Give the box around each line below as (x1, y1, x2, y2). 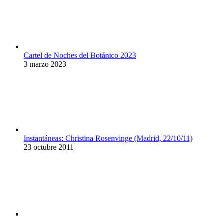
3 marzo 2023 (24, 60, 66, 69)
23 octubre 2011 (24, 143, 74, 152)
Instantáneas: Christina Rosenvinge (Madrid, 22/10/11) (24, 134, 192, 143)
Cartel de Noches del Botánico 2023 (24, 51, 136, 60)
